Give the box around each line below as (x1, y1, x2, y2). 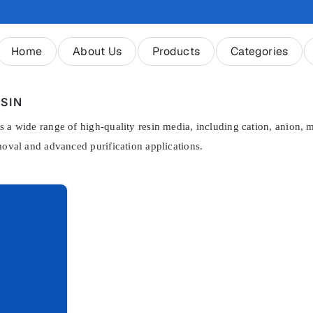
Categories (231, 44, 289, 59)
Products (152, 44, 201, 59)
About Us (73, 44, 122, 59)
